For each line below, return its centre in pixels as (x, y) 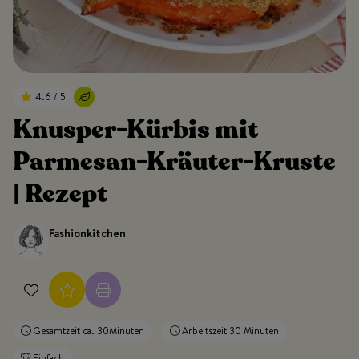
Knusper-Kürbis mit (135, 130)
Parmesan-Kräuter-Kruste (174, 162)
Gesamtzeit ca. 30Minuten (87, 331)
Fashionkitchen (87, 234)
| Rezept (60, 194)
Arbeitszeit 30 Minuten (229, 331)
